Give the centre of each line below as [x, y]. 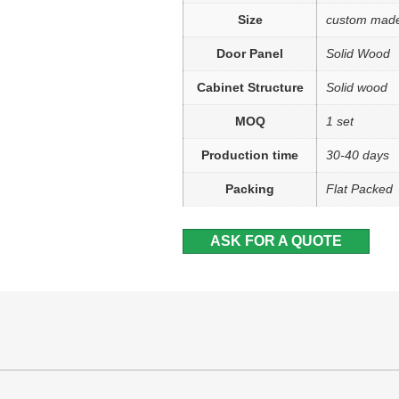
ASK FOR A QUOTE [276, 241]
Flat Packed [359, 189]
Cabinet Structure [250, 87]
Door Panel [250, 53]
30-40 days [358, 155]
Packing [250, 189]
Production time [250, 155]
